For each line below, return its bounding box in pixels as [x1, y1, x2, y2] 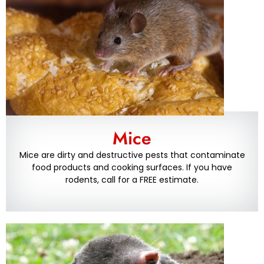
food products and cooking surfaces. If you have [32, 161, 232, 174]
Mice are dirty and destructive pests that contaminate [19, 149, 245, 161]
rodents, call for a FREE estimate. [65, 174, 199, 186]
